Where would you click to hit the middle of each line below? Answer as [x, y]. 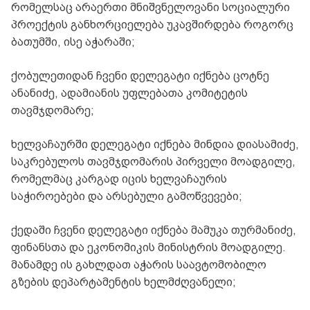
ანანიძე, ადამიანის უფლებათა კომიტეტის [129, 93]
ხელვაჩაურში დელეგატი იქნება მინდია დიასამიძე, [155, 144]
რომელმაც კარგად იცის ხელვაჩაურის [119, 179]
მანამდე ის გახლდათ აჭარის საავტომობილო [139, 264]
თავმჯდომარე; [53, 110]
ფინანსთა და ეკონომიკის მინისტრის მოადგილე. [148, 247]
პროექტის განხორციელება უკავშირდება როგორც [152, 24]
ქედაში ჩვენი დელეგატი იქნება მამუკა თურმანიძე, [154, 230]
